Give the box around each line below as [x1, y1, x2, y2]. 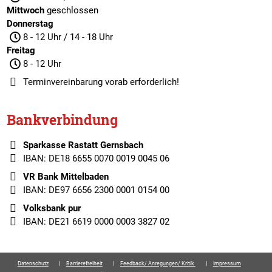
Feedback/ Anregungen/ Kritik [120, 260, 195, 267]
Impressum [212, 260, 241, 267]
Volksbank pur [22, 203, 81, 214]
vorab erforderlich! [102, 76, 179, 87]
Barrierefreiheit [66, 260, 103, 267]
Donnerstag [7, 18, 54, 29]
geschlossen [47, 5, 99, 16]
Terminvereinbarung [22, 76, 103, 87]
